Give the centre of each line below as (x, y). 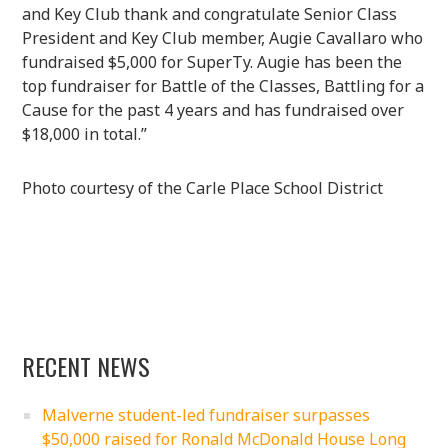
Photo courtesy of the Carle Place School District (203, 187)
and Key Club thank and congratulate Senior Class (210, 13)
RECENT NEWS (86, 365)
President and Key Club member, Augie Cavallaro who (223, 37)
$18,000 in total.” (85, 133)
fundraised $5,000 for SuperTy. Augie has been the (212, 61)
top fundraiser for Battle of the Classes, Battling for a (223, 85)
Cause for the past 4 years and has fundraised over (213, 109)
